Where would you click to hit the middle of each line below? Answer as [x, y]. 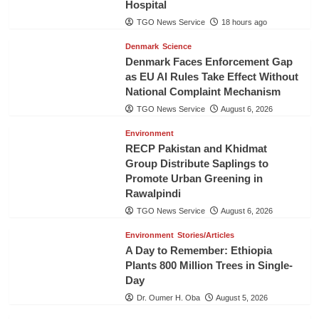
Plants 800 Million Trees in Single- [209, 265]
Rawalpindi [153, 193]
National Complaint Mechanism [203, 91]
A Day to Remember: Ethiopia [198, 250]
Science [177, 46]
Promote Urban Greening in [194, 178]
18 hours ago [244, 22]
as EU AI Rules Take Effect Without [211, 76]
